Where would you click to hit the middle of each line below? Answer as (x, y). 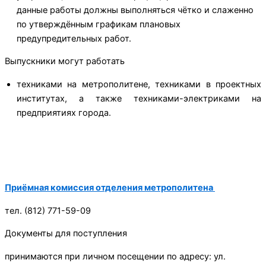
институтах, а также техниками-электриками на (139, 98)
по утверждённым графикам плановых (99, 24)
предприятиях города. (64, 113)
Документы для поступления (66, 234)
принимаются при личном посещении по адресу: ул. (115, 256)
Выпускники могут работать (65, 61)
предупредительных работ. (74, 38)
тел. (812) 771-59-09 (48, 210)
